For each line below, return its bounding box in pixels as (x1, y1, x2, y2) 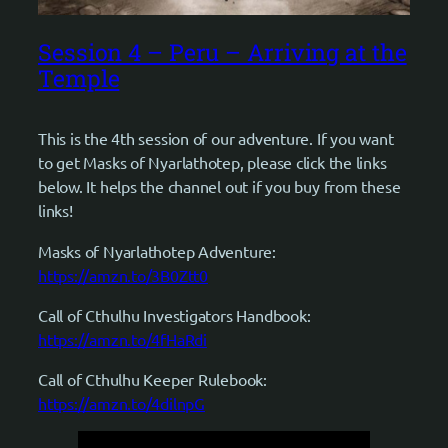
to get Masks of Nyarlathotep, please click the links (38, 152, 387, 173)
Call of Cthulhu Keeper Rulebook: (38, 369, 267, 390)
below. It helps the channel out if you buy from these (38, 176, 401, 197)
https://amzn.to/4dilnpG (38, 393, 205, 414)
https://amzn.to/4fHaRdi (38, 328, 207, 349)
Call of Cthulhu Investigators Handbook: (38, 304, 311, 325)
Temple (38, 62, 120, 93)
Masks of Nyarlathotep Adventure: (38, 240, 276, 261)
